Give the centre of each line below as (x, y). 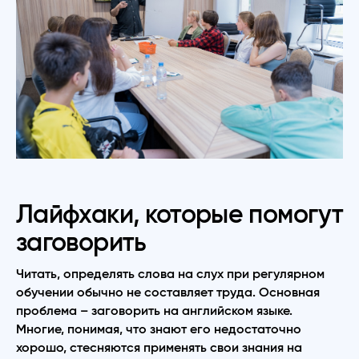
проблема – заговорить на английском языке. (154, 311)
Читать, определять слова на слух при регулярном (170, 274)
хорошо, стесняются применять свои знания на (159, 347)
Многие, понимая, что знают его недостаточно (159, 329)
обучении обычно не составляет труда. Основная (168, 292)
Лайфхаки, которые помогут (179, 214)
